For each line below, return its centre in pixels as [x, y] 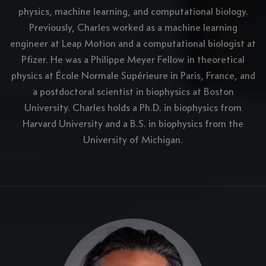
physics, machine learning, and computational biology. [133, 12]
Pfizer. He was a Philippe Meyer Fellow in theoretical [133, 60]
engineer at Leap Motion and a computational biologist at [133, 44]
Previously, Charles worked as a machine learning [133, 28]
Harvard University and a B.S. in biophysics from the [133, 124]
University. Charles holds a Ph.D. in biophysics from [133, 108]
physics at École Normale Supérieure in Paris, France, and [133, 76]
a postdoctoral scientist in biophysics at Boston [133, 92]
